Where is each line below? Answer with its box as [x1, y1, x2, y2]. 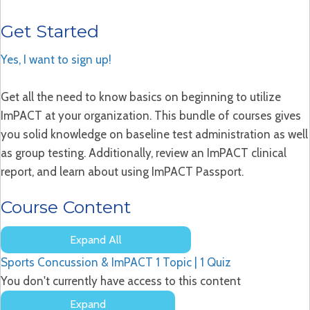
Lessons [95, 245, 134, 259]
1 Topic [156, 255, 194, 269]
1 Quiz [200, 255, 231, 269]
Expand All [70, 232, 122, 246]
